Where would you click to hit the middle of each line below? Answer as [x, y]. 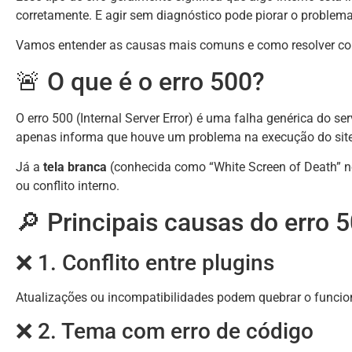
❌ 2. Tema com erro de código [165, 332]
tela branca [75, 167]
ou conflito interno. [68, 186]
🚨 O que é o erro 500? [140, 81]
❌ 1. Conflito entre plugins [145, 262]
